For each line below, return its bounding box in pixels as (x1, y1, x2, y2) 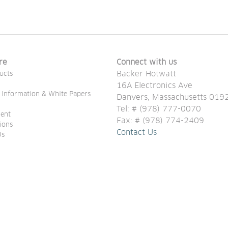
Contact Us (117, 129, 157, 137)
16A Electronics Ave (117, 82, 192, 90)
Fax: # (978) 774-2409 (117, 117, 204, 125)
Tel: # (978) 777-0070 (117, 105, 204, 113)
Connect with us (117, 59, 177, 67)
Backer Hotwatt (117, 70, 176, 78)
